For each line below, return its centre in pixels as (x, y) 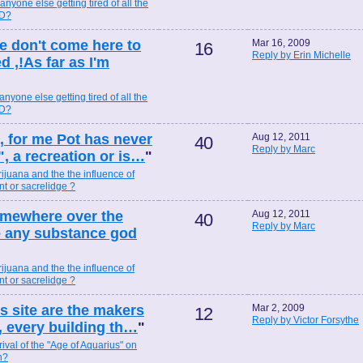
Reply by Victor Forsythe (305, 320)
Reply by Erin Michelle (301, 56)
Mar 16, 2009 (281, 43)
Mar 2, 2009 (278, 308)
